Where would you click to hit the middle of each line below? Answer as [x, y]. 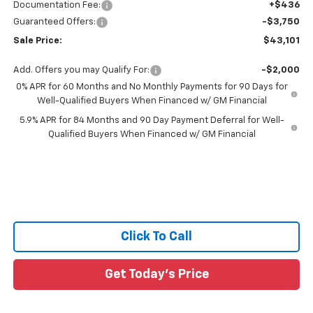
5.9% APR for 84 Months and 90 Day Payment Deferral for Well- [152, 121]
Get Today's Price [156, 275]
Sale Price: [37, 41]
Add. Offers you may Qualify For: [81, 71]
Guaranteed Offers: [54, 22]
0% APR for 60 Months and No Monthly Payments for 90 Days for [152, 87]
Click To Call [156, 237]
